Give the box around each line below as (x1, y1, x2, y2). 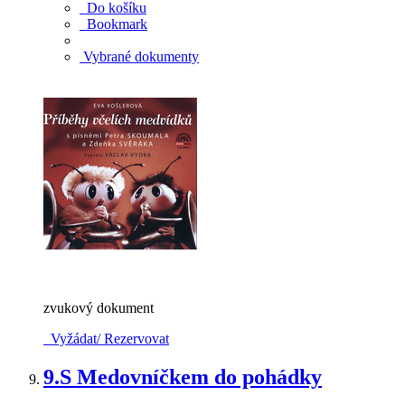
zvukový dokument (43, 300, 154, 316)
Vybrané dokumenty (80, 49, 199, 65)
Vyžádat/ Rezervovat (43, 331, 169, 347)
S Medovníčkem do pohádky (60, 365, 322, 390)
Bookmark (80, 16, 147, 33)
